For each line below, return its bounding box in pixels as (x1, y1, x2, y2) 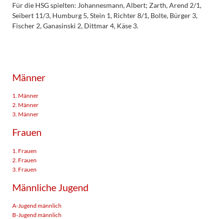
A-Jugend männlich (12, 202, 62, 210)
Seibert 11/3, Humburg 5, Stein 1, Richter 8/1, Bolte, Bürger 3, (12, 11, 197, 20)
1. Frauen (12, 147, 37, 154)
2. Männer (12, 101, 39, 109)
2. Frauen (12, 156, 37, 164)
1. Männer (12, 92, 39, 100)
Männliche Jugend (12, 181, 88, 193)
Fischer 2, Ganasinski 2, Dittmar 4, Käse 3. (12, 21, 138, 30)
